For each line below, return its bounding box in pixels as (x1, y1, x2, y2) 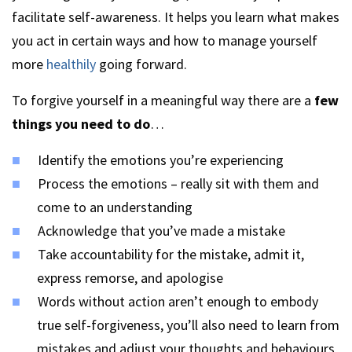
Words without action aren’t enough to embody (38, 292, 318, 310)
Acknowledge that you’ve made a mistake (38, 222, 285, 240)
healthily (46, 55, 96, 73)
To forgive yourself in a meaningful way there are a (12, 91, 314, 109)
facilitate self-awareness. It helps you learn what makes (12, 8, 339, 26)
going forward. (96, 55, 187, 73)
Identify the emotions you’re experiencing (38, 151, 284, 169)
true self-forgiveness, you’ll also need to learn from (37, 316, 339, 334)
